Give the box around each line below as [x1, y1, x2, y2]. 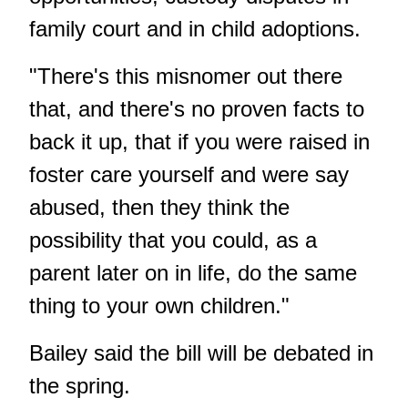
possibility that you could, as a [29, 227, 317, 252]
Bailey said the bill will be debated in [29, 340, 373, 365]
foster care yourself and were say [29, 161, 349, 187]
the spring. [29, 372, 130, 398]
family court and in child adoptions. [29, 15, 361, 41]
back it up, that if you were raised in [29, 128, 370, 154]
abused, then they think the [29, 194, 290, 219]
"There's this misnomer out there [29, 63, 342, 88]
